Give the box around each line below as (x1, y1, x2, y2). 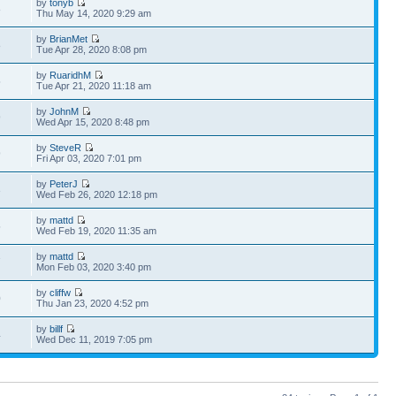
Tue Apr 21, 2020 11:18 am (36, 80, 152, 91)
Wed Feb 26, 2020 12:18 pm (36, 189, 158, 200)
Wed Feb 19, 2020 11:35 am (36, 225, 157, 236)
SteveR (49, 142, 82, 153)
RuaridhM (49, 70, 92, 80)
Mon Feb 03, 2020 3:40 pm (36, 262, 152, 272)
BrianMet (49, 34, 88, 44)
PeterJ (49, 179, 79, 189)
